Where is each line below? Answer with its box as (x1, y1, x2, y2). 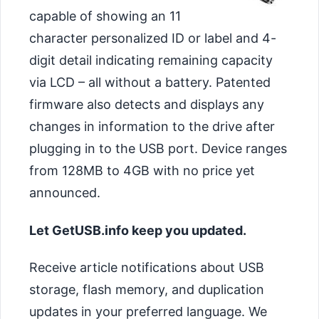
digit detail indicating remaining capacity (29, 53, 273, 68)
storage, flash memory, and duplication (29, 282, 264, 298)
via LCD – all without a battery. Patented (29, 75, 271, 90)
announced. (29, 185, 100, 201)
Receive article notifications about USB (29, 260, 264, 276)
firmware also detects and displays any (29, 97, 264, 113)
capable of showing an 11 (29, 9, 181, 24)
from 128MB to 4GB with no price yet (29, 163, 255, 179)
